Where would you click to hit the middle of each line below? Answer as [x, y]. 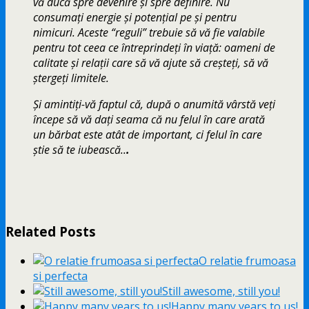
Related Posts [51, 232]
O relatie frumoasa [247, 260]
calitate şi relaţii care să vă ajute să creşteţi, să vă [151, 63]
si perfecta [60, 276]
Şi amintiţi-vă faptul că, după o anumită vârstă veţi [154, 104]
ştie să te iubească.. [80, 150]
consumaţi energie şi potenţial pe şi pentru [135, 18]
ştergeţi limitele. [71, 78]
